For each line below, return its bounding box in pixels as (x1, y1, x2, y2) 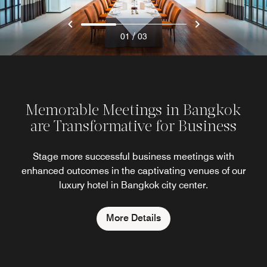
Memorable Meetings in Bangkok (26, 103, 241, 119)
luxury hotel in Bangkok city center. (59, 179, 208, 191)
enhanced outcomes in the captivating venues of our (21, 164, 246, 176)
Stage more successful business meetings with (33, 150, 234, 162)
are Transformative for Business (30, 119, 237, 135)
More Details (106, 212, 161, 223)
